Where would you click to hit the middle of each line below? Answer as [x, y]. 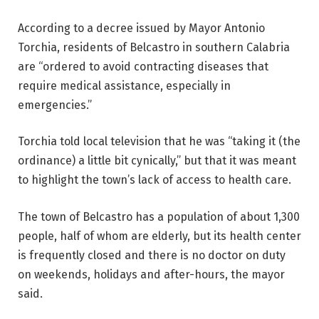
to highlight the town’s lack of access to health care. [155, 180]
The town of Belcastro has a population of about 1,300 [159, 217]
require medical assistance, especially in [124, 85]
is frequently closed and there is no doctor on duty [152, 255]
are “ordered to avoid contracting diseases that [143, 66]
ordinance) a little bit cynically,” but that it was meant [157, 161]
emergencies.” [55, 105]
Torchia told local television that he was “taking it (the [159, 142]
